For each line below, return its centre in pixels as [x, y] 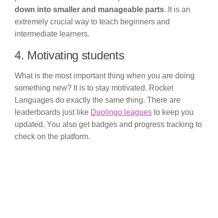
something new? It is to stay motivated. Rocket [94, 88]
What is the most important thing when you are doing [105, 75]
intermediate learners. [52, 34]
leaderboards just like [53, 112]
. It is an [177, 9]
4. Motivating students [70, 55]
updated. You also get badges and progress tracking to [108, 124]
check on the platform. [52, 136]
